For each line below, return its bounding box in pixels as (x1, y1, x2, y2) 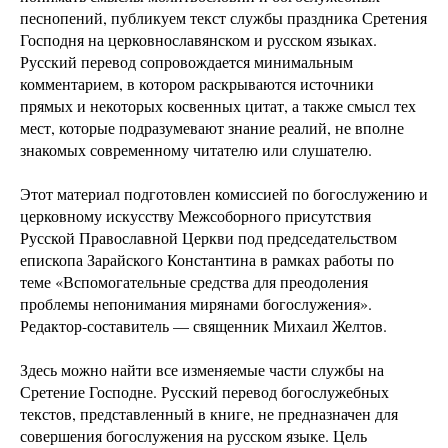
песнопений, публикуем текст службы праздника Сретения (20, 7, 427, 28)
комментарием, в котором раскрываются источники (20, 73, 374, 94)
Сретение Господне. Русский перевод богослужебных (20, 381, 389, 402)
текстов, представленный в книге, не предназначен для (20, 403, 398, 424)
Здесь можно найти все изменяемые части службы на (20, 359, 384, 380)
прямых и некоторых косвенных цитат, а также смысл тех (20, 95, 416, 116)
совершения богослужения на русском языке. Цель (20, 425, 367, 446)
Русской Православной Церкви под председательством (20, 227, 397, 248)
